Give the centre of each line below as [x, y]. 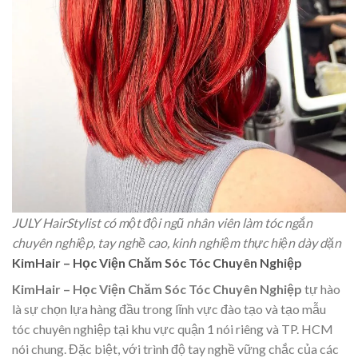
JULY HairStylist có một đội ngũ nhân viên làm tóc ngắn [162, 223]
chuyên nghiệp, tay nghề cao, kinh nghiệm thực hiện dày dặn [177, 243]
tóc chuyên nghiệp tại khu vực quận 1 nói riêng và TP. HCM [173, 329]
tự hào [321, 289]
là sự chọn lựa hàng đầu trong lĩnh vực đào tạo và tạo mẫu [169, 309]
